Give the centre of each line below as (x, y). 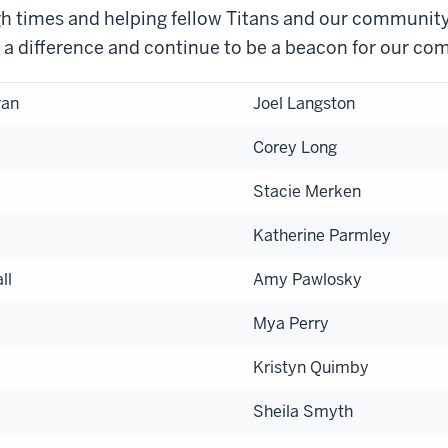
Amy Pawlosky (307, 279)
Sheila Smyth (303, 411)
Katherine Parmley (322, 235)
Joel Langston (304, 103)
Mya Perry (291, 323)
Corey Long (295, 147)
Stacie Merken (307, 191)
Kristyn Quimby (311, 367)
